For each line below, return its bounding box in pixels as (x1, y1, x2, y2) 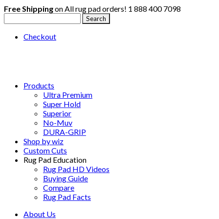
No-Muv (43, 118, 72, 127)
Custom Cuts (23, 146, 67, 155)
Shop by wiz (23, 136, 64, 146)
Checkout (23, 32, 56, 41)
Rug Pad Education (23, 155, 87, 164)
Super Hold (43, 99, 81, 109)
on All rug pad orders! (53, 4, 128, 13)
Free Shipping (4, 4, 53, 13)
